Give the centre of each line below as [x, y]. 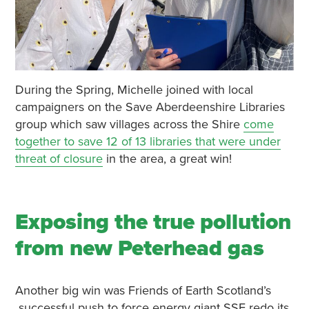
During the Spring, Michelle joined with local [134, 90]
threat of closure [59, 159]
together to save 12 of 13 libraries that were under [148, 142]
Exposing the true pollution [153, 222]
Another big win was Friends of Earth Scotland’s [143, 291]
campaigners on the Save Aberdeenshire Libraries [150, 107]
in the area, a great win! [167, 159]
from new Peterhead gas [139, 249]
